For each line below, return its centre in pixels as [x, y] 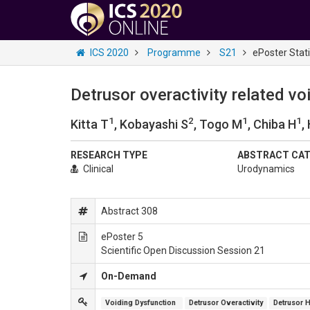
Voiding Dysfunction [142, 303]
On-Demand [129, 276]
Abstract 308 [129, 211]
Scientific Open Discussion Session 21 [183, 250]
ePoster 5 [122, 237]
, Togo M [218, 124]
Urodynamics [266, 169]
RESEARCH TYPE [109, 155]
